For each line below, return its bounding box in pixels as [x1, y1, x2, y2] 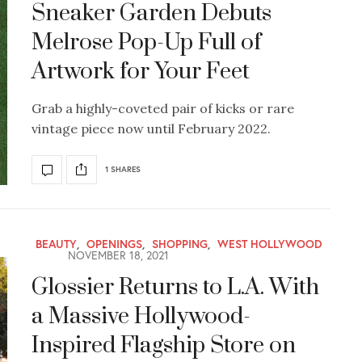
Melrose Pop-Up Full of [32, 27, 261, 57]
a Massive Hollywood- [32, 301, 250, 330]
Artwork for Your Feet [32, 57, 250, 86]
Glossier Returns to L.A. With [32, 272, 319, 301]
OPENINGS [86, 235, 142, 251]
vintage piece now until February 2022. [32, 120, 271, 137]
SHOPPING [152, 235, 208, 251]
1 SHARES [105, 164, 141, 175]
